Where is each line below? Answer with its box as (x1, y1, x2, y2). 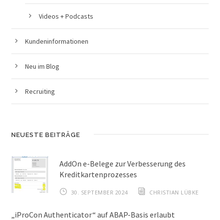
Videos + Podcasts (39, 12, 93, 21)
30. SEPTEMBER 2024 (71, 189, 128, 196)
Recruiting (25, 87, 55, 96)
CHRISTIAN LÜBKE (149, 189, 199, 196)
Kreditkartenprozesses (59, 169, 137, 180)
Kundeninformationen (25, 37, 88, 46)
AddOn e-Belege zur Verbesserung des (59, 159, 186, 169)
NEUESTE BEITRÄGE (11, 131, 80, 139)
